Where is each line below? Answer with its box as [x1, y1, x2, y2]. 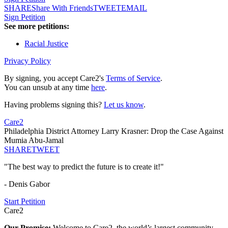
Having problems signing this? [4, 100, 104, 109]
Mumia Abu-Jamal [4, 136, 64, 145]
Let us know [104, 100, 144, 109]
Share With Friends [32, 4, 93, 13]
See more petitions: [4, 22, 69, 31]
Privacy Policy [4, 56, 51, 66]
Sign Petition [4, 13, 45, 22]
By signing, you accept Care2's [4, 74, 106, 83]
